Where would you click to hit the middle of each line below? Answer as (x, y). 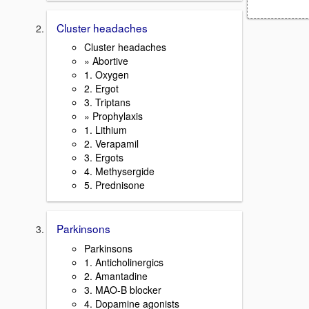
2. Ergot (101, 89)
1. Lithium (106, 130)
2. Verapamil (111, 144)
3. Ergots (104, 158)
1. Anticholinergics (124, 262)
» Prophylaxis (113, 116)
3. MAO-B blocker (123, 290)
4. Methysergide (119, 171)
